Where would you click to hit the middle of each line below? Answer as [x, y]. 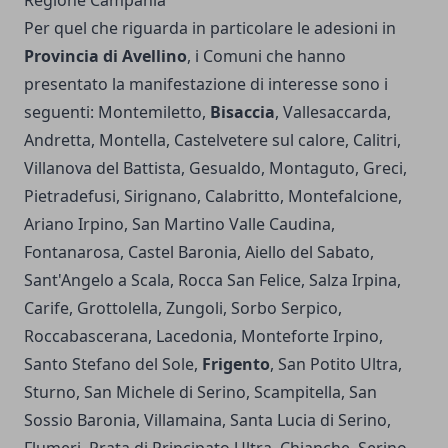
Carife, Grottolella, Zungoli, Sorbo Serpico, [183, 308]
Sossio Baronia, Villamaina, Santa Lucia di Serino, [207, 420]
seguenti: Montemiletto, [117, 112]
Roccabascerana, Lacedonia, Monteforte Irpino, [203, 336]
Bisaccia [242, 112]
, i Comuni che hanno [266, 56]
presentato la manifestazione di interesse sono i [206, 84]
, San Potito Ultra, [336, 364]
